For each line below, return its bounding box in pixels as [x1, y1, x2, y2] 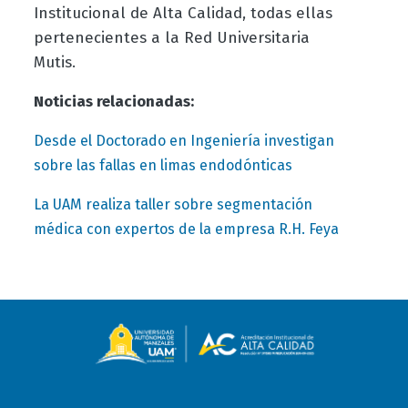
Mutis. [33, 53, 76, 73]
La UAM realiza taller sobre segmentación [33, 196, 312, 214]
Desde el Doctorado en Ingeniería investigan [33, 132, 334, 150]
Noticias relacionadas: [33, 92, 194, 112]
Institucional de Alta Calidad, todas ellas [33, 4, 332, 24]
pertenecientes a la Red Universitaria [33, 28, 310, 48]
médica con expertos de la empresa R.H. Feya [33, 220, 339, 239]
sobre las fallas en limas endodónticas [33, 157, 292, 175]
